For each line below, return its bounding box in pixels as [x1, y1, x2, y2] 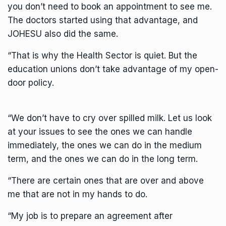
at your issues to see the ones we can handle [8, 127, 192, 137]
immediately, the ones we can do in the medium [8, 140, 202, 151]
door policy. [8, 78, 54, 88]
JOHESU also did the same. [8, 29, 118, 39]
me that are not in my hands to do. [8, 189, 147, 200]
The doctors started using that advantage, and [8, 15, 198, 26]
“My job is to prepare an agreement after [8, 211, 173, 221]
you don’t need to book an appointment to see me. [8, 2, 212, 12]
